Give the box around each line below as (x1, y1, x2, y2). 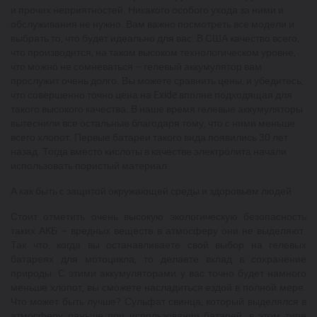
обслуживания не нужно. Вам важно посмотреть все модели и (11, 17, 294, 30)
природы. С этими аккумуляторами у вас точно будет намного (11, 266, 306, 279)
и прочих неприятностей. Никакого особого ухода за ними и (11, 3, 284, 16)
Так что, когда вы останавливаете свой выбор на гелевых (11, 238, 306, 251)
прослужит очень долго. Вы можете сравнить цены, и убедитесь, (11, 74, 304, 87)
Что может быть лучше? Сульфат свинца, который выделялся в (11, 294, 306, 308)
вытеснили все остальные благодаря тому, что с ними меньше (11, 116, 295, 129)
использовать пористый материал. (11, 158, 170, 172)
